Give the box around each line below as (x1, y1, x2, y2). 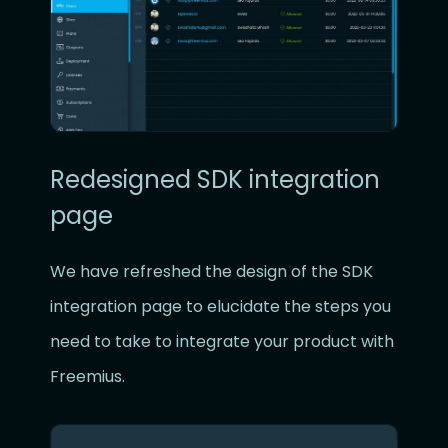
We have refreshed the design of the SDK (50, 260, 373, 284)
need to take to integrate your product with (50, 330, 394, 354)
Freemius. (50, 365, 125, 389)
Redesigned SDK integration (50, 163, 380, 197)
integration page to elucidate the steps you (50, 295, 391, 319)
